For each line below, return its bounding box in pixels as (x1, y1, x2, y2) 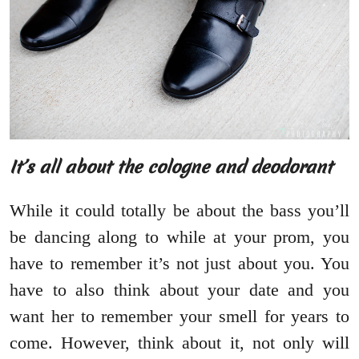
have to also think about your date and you (10, 280, 349, 301)
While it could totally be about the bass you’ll (10, 200, 349, 221)
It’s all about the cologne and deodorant (10, 155, 333, 179)
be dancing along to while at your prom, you (10, 227, 349, 248)
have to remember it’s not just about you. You (10, 253, 349, 274)
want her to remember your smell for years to (10, 306, 349, 327)
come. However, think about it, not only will (10, 333, 349, 353)
